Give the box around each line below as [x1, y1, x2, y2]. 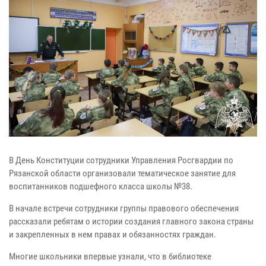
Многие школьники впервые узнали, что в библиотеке [9, 251, 211, 262]
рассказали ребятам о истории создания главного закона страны [9, 216, 254, 227]
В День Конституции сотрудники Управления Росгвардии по [9, 154, 233, 166]
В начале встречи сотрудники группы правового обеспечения [9, 202, 239, 214]
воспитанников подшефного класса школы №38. [9, 180, 192, 192]
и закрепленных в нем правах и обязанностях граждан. [9, 229, 216, 240]
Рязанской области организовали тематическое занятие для [9, 167, 236, 179]
